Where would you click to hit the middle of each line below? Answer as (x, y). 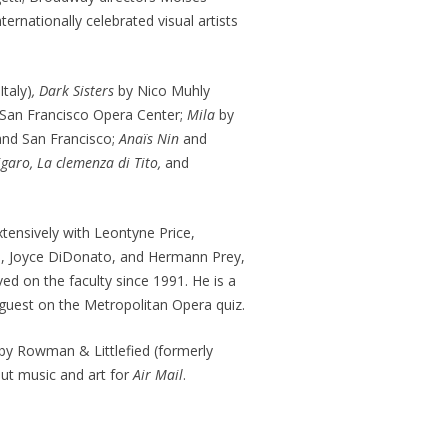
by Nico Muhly (163, 90)
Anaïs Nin (150, 138)
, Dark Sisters (74, 90)
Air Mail (157, 374)
